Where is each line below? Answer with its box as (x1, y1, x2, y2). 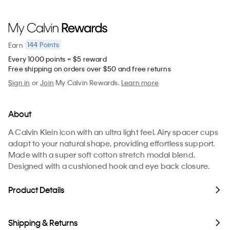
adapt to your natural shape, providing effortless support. (8, 138, 215, 149)
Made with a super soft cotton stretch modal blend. (8, 149, 196, 160)
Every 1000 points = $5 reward (8, 54, 107, 64)
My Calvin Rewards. (54, 78, 122, 87)
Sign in (8, 78, 30, 87)
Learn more (121, 78, 159, 87)
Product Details (8, 184, 64, 196)
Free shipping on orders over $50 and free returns (8, 64, 171, 73)
